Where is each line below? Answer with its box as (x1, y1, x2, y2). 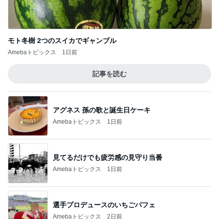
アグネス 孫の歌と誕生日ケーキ (53, 106, 151, 114)
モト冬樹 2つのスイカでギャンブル (8, 37, 116, 44)
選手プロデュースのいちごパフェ (53, 200, 155, 209)
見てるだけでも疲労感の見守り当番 (53, 153, 162, 161)
